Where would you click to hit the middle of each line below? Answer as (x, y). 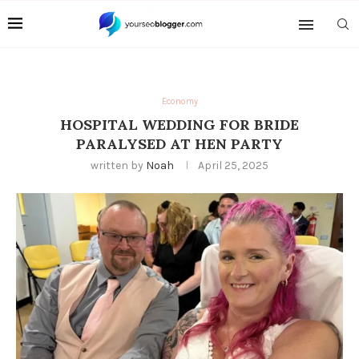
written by (118, 165)
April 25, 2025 (233, 165)
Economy (179, 101)
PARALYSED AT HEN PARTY (179, 144)
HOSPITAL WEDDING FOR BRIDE (179, 125)
